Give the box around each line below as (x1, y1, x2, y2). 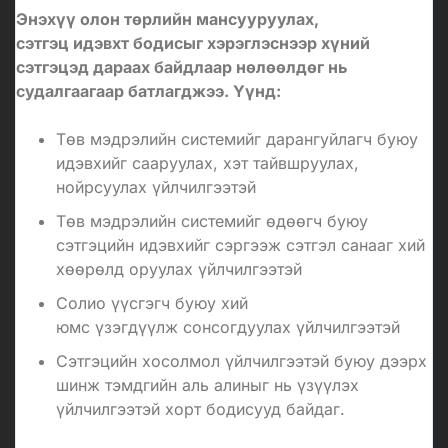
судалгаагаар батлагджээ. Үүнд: (16, 80, 281, 101)
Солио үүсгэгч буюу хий (56, 292, 248, 313)
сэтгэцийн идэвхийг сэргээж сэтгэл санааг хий (56, 234, 425, 255)
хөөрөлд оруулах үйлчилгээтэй (56, 258, 302, 279)
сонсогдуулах (183, 316, 291, 337)
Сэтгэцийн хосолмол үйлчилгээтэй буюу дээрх (56, 350, 427, 371)
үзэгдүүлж (95, 316, 178, 337)
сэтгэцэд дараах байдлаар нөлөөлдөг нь (16, 56, 347, 77)
